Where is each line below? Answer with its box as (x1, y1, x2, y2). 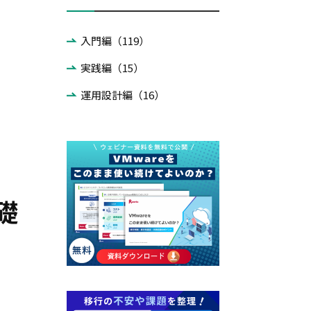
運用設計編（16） (81, 87, 165, 102)
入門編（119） (81, 33, 149, 48)
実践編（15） (81, 60, 144, 75)
